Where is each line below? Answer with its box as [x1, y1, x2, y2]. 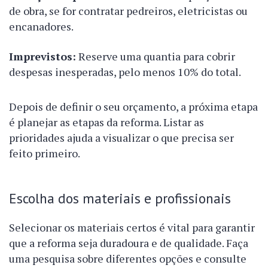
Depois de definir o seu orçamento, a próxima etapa [9, 99, 258, 114]
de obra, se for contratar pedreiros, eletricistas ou [9, 4, 248, 19]
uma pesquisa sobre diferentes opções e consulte [9, 251, 246, 266]
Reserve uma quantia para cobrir [76, 49, 235, 64]
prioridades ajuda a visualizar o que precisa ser [9, 130, 234, 145]
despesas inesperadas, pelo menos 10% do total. [9, 65, 241, 80]
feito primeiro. [9, 146, 80, 161]
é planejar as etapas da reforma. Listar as [9, 115, 204, 130]
